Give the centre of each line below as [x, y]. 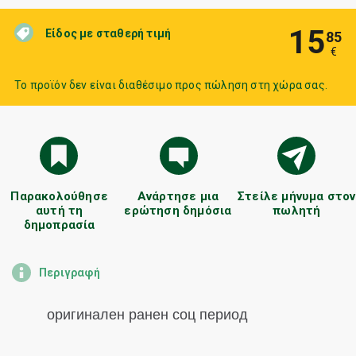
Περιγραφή [70, 273]
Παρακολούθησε [59, 196]
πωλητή [297, 211]
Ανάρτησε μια [178, 196]
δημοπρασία [59, 225]
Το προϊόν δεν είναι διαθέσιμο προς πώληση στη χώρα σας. [171, 85]
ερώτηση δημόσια [178, 211]
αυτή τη [59, 211]
